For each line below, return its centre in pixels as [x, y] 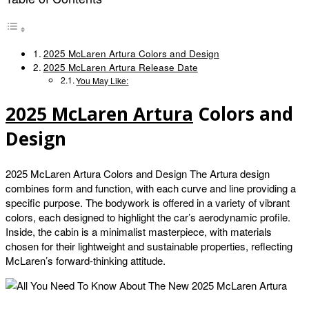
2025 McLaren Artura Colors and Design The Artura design [138, 173]
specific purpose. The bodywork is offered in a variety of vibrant [148, 202]
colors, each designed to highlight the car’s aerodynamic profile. [148, 217]
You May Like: [102, 80]
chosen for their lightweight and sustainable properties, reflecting [149, 246]
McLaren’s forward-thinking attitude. [86, 260]
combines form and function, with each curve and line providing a [151, 188]
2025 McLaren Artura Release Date [120, 67]
